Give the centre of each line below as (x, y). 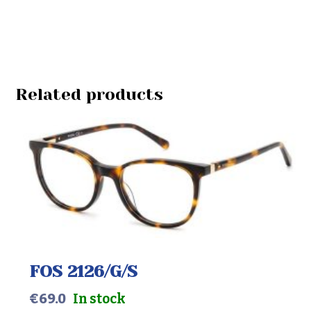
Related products (89, 95)
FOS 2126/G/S (83, 271)
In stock (99, 299)
